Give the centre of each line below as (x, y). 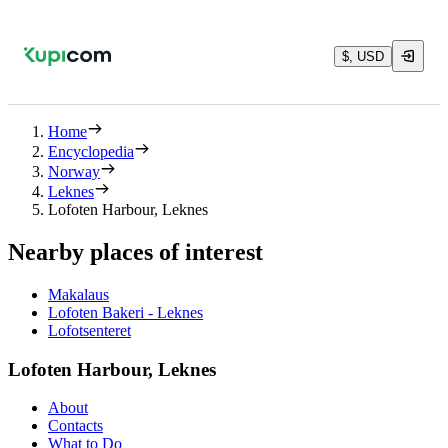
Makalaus (78, 294)
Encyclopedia (91, 151)
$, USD (363, 56)
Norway (74, 171)
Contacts (75, 426)
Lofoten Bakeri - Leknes (125, 312)
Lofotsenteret (89, 330)
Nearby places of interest (135, 251)
